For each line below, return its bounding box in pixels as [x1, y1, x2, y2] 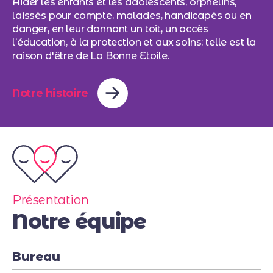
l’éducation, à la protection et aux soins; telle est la [12, 36, 257, 48]
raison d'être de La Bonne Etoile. [12, 49, 169, 62]
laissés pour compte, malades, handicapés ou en [12, 9, 252, 21]
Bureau [12, 249, 61, 264]
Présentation [12, 192, 89, 207]
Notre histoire [12, 86, 88, 100]
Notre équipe [12, 208, 146, 234]
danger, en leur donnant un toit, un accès [12, 23, 208, 35]
